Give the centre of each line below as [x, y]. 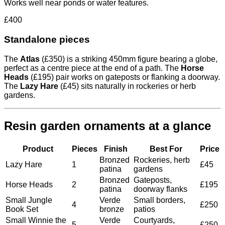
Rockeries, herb [162, 160]
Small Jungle [29, 200]
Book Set [22, 209]
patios [144, 209]
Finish [116, 149]
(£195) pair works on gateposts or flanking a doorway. [124, 77]
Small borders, [159, 200]
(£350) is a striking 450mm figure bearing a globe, [129, 59]
